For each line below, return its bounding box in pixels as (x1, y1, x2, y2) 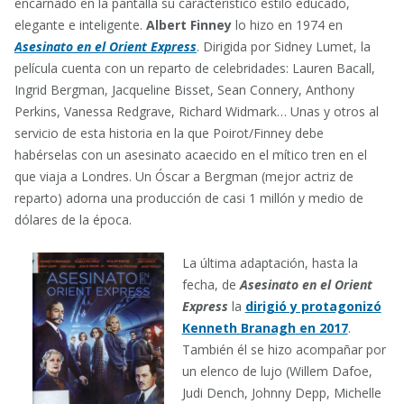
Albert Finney (146, 15, 232, 33)
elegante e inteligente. (14, 15, 146, 33)
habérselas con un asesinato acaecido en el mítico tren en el (14, 145, 367, 163)
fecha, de (181, 275, 240, 293)
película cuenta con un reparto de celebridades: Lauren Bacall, (14, 59, 375, 77)
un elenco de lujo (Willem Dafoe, (181, 362, 372, 380)
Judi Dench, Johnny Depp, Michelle (181, 383, 381, 401)
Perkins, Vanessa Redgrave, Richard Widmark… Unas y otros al (14, 102, 379, 120)
